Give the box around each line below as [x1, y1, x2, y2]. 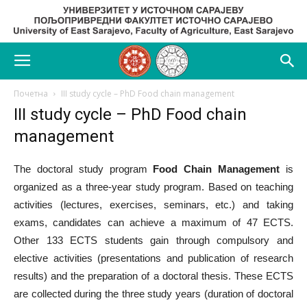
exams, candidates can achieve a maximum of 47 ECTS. [14, 217, 293, 228]
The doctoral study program [14, 163, 153, 175]
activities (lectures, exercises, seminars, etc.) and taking [14, 199, 293, 210]
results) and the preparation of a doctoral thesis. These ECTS [14, 270, 293, 282]
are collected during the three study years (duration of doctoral [14, 288, 293, 299]
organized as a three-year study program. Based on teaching [14, 181, 293, 193]
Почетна [14, 88, 48, 99]
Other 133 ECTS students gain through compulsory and [14, 234, 293, 246]
